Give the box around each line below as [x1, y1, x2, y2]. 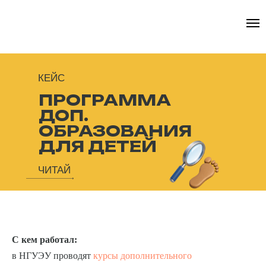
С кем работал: [12, 235, 80, 245]
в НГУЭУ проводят [12, 251, 93, 261]
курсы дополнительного [93, 251, 192, 261]
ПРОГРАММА [39, 90, 171, 109]
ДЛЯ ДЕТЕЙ [39, 137, 157, 156]
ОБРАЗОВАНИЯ [39, 121, 192, 140]
